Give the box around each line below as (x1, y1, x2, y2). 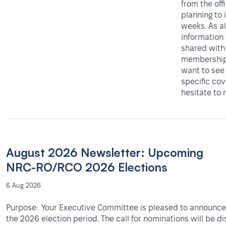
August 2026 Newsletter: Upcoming (6, 145, 203, 160)
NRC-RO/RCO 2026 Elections (6, 160, 167, 175)
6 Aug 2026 (6, 182, 41, 189)
